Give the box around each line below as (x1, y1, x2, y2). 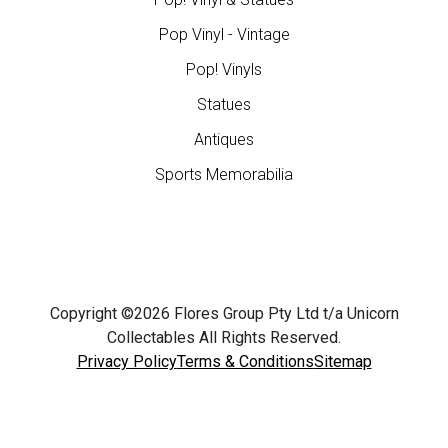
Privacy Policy (76, 352, 177, 372)
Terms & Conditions (176, 352, 314, 372)
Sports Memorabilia (155, 165, 293, 185)
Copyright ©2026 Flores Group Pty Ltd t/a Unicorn (49, 304, 399, 324)
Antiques (194, 130, 254, 150)
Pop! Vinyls (186, 60, 262, 80)
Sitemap (313, 352, 372, 372)
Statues (197, 95, 251, 115)
